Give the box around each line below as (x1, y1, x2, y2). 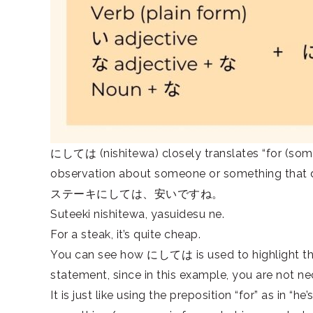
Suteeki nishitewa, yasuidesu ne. (50, 208, 224, 221)
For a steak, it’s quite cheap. (50, 228, 201, 241)
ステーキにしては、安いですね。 (50, 187, 224, 201)
